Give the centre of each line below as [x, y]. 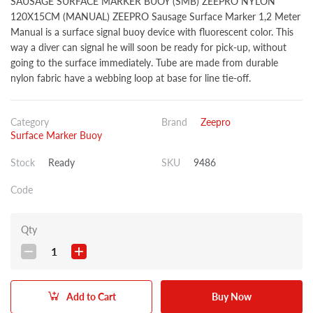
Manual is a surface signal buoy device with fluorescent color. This [152, 31]
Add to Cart [91, 296]
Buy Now [232, 296]
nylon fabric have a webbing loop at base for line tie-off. [131, 78]
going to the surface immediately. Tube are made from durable [144, 62]
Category [30, 122]
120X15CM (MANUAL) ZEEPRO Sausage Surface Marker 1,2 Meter [155, 16]
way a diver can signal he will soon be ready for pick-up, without [148, 47]
